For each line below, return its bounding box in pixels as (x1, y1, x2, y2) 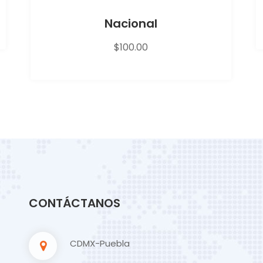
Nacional (104, 15, 158, 32)
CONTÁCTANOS (29, 194, 120, 211)
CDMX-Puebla (70, 237, 130, 249)
